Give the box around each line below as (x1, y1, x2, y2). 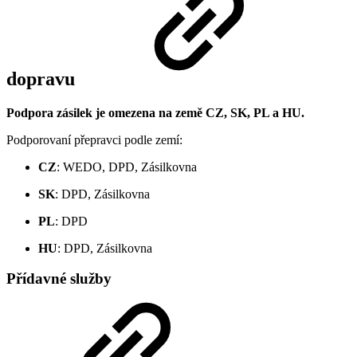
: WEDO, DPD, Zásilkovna (57, 159, 197, 174)
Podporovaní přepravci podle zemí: (6, 132, 182, 147)
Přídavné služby (6, 270, 112, 288)
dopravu (6, 68, 80, 89)
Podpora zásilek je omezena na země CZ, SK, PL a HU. (6, 105, 304, 120)
